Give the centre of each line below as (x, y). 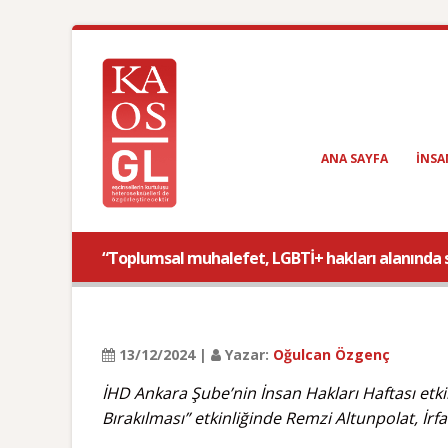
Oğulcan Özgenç (331, 354)
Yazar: (247, 354)
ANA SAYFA (354, 158)
